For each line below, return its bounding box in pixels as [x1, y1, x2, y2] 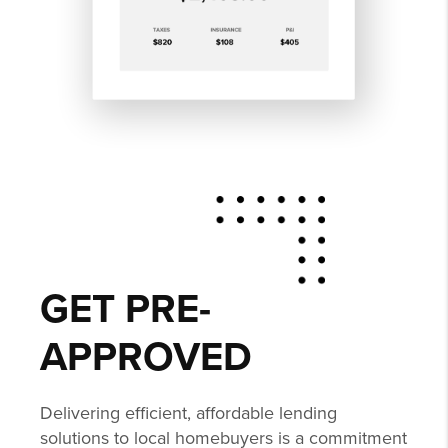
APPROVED [40, 333, 252, 382]
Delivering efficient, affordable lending [40, 402, 337, 425]
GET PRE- [40, 285, 211, 334]
